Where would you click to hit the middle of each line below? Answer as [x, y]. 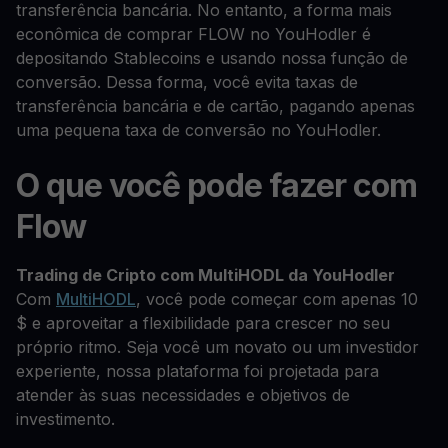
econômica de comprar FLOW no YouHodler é [193, 33]
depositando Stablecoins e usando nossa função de [212, 57]
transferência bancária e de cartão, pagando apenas [215, 105]
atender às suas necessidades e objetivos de [183, 395]
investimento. [65, 419]
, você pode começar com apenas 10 [277, 299]
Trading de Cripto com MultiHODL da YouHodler [205, 275]
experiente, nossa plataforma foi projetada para [197, 371]
